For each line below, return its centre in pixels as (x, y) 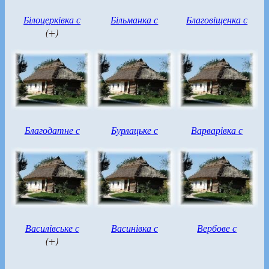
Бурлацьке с (134, 130)
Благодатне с (52, 130)
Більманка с (134, 20)
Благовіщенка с (217, 20)
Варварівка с (217, 130)
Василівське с (52, 228)
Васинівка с (134, 228)
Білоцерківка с (52, 20)
